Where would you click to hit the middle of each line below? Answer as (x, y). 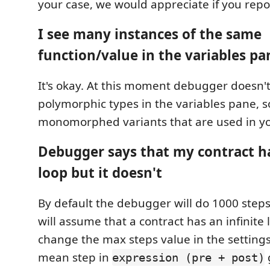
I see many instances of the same (150, 34)
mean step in (75, 257)
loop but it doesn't (100, 173)
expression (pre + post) (188, 257)
